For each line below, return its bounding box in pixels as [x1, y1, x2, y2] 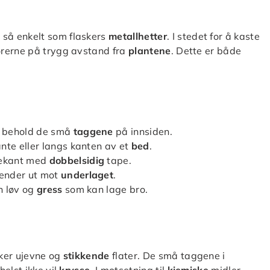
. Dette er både [171, 44, 242, 57]
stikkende [63, 249, 110, 262]
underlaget [60, 168, 114, 181]
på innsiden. [113, 125, 172, 137]
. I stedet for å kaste [166, 30, 260, 42]
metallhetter [108, 30, 167, 42]
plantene [128, 44, 171, 57]
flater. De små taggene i [109, 249, 225, 262]
